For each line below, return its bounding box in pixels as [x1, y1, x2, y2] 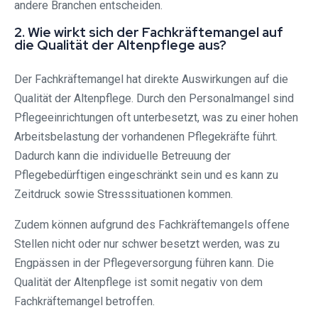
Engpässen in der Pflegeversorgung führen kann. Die [14, 256, 274, 270]
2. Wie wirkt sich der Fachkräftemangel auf [14, 23, 283, 42]
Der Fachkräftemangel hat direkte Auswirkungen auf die [14, 72, 288, 87]
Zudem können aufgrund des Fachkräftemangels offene [14, 218, 290, 232]
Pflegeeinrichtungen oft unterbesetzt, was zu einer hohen [14, 111, 298, 125]
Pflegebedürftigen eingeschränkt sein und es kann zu [14, 168, 278, 182]
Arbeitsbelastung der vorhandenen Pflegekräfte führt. [14, 130, 278, 144]
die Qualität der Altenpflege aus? [14, 36, 226, 55]
